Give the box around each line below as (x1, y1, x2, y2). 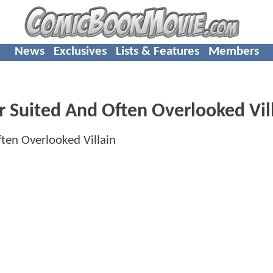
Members (208, 44, 259, 58)
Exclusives (53, 44, 107, 58)
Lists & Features (115, 44, 199, 58)
